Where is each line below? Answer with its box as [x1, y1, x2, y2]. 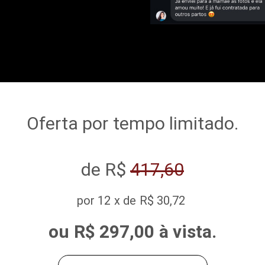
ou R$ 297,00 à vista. [49, 221, 216, 242]
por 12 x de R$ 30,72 [76, 193, 189, 208]
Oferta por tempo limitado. [26, 112, 239, 134]
